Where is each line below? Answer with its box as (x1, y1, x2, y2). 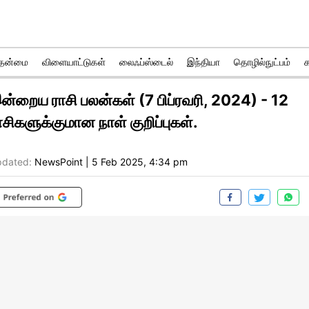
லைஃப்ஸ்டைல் (119, 56, 173, 68)
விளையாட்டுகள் (42, 56, 106, 68)
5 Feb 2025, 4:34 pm (92, 156, 188, 168)
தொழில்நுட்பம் (234, 56, 290, 68)
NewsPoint (34, 156, 83, 168)
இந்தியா (187, 56, 220, 68)
